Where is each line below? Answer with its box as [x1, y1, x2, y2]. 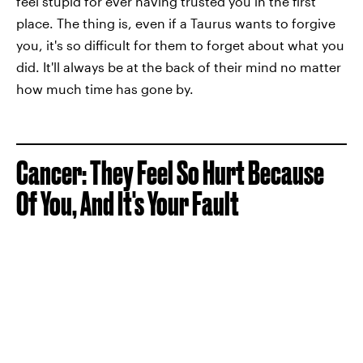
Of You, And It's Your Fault [16, 185, 239, 222]
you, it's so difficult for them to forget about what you [16, 36, 344, 53]
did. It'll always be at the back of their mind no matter [16, 58, 341, 75]
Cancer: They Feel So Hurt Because [16, 154, 324, 191]
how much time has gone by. [16, 80, 194, 96]
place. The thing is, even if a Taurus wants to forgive [16, 15, 335, 31]
